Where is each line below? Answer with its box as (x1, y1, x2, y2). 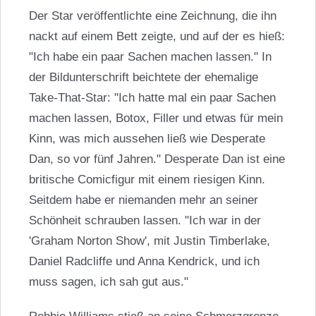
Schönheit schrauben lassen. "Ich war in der (28, 214, 261, 228)
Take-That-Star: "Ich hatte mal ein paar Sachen (28, 91, 276, 105)
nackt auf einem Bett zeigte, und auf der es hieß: (28, 30, 285, 44)
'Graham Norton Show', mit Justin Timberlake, (28, 234, 270, 248)
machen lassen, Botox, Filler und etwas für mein (28, 111, 283, 126)
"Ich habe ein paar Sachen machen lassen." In (28, 50, 272, 64)
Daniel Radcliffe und (28, 255, 138, 269)
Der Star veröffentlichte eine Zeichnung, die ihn (28, 9, 276, 23)
